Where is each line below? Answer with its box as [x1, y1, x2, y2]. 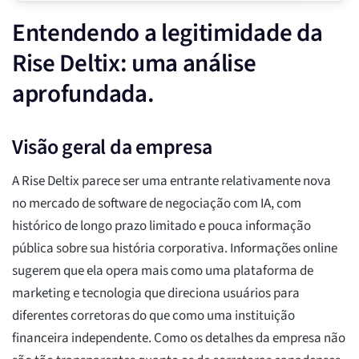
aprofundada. [12, 76, 155, 112]
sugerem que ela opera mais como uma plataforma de [12, 261, 313, 281]
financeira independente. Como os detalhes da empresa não [12, 329, 345, 349]
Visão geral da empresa [12, 132, 212, 163]
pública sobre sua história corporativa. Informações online [12, 239, 337, 259]
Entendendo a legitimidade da [12, 15, 323, 51]
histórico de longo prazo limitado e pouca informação [12, 216, 311, 236]
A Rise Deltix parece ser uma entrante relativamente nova [12, 171, 331, 192]
